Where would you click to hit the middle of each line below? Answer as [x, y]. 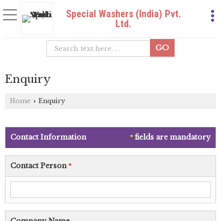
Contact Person [39, 166]
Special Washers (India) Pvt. [123, 14]
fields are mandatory [172, 137]
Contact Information [48, 137]
